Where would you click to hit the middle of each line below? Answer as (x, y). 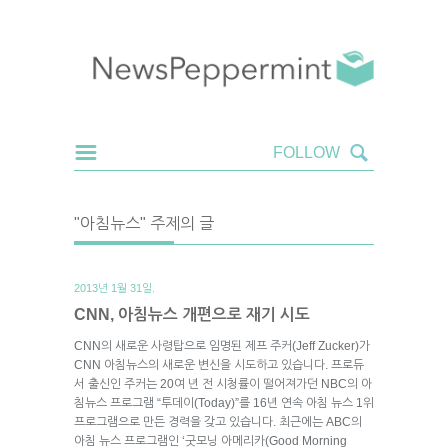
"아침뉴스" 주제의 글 (144, 223)
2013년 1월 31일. (114, 287)
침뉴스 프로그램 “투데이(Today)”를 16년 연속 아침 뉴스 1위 (224, 402)
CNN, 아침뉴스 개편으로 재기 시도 (192, 314)
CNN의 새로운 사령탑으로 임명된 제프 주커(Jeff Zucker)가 (222, 345)
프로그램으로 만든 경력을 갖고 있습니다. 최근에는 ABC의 (218, 421)
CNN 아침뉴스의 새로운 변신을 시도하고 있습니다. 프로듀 (219, 364)
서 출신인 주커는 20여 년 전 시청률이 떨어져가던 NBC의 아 (223, 383)
